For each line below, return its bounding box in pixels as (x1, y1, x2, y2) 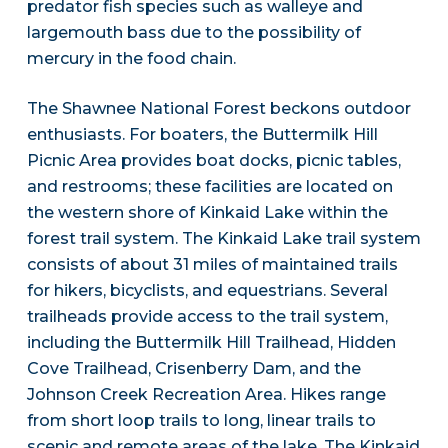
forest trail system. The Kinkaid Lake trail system (26, 229, 421, 249)
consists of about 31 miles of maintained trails (26, 255, 398, 275)
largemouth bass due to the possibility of (26, 23, 361, 43)
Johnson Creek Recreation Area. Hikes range (26, 385, 386, 405)
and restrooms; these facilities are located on (26, 177, 393, 197)
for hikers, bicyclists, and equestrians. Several (26, 281, 388, 301)
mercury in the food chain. (26, 49, 236, 69)
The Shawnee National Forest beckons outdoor (26, 99, 411, 119)
